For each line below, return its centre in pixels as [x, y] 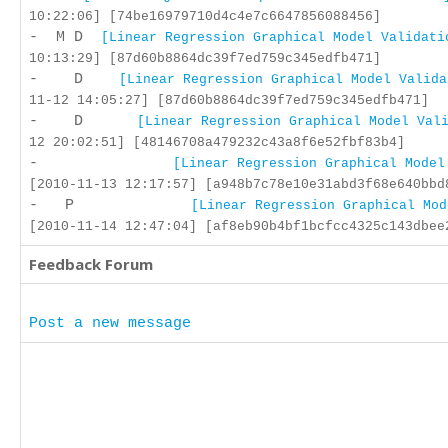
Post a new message [110, 323]
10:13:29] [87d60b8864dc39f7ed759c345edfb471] [205, 58]
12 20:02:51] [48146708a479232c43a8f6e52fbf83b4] [217, 142]
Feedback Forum [91, 264]
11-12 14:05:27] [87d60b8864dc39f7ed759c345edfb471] [229, 100]
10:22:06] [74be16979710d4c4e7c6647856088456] [205, 16]
